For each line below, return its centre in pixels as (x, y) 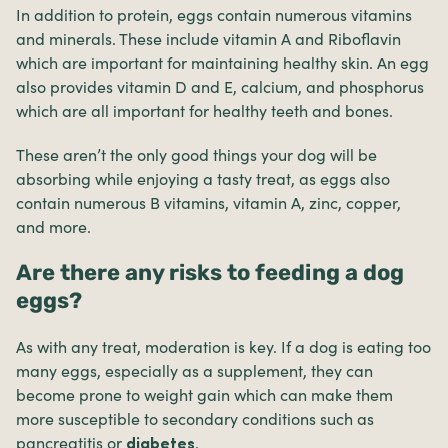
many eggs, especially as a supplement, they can (194, 371)
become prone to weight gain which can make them (204, 395)
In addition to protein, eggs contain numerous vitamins (214, 15)
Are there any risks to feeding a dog (210, 273)
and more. (53, 227)
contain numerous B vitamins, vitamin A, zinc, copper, (208, 203)
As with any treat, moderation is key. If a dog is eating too (223, 347)
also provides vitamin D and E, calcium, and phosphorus (220, 87)
